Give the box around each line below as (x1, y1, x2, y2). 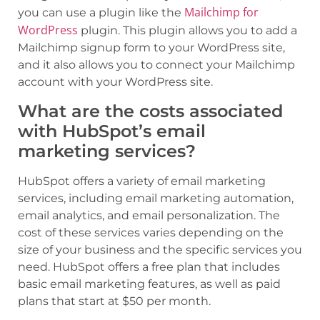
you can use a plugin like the (18, 6, 184, 20)
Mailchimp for (184, 4, 259, 21)
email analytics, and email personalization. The (18, 208, 280, 222)
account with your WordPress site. (18, 75, 213, 89)
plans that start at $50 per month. (18, 294, 211, 308)
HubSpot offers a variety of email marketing (18, 174, 266, 188)
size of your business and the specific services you (18, 242, 302, 256)
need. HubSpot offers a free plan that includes (18, 259, 280, 274)
